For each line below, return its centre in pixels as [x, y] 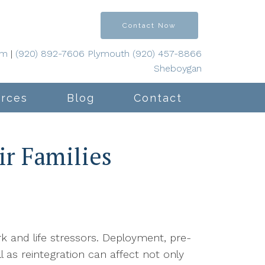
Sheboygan [178, 68]
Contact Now [149, 25]
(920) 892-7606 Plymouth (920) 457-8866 [109, 54]
